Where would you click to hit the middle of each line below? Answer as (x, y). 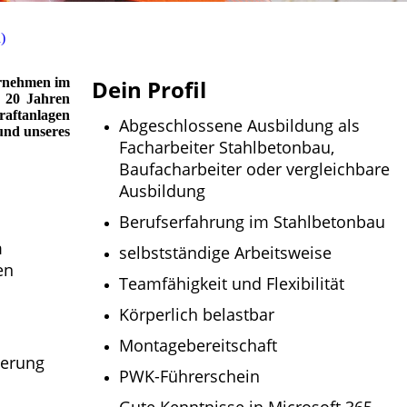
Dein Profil (149, 89)
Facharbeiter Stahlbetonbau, (227, 148)
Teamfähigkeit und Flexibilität (232, 284)
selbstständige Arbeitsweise (225, 253)
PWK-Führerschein (189, 377)
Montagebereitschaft (198, 346)
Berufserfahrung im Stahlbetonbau (252, 222)
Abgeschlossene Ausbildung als (239, 126)
